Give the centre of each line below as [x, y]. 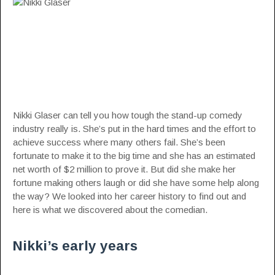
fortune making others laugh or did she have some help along [136, 183]
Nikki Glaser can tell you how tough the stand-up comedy [128, 115]
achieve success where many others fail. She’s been [119, 142]
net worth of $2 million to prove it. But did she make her [124, 169]
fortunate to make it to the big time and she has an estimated [134, 156]
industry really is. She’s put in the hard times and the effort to [134, 129]
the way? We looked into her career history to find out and [130, 196]
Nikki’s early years [75, 246]
